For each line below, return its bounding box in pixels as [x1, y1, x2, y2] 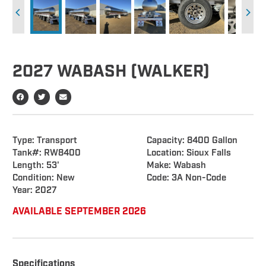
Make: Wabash [146, 160, 206, 172]
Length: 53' [12, 160, 59, 172]
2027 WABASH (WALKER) [12, 61, 210, 83]
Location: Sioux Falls [146, 147, 231, 160]
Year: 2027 [12, 185, 57, 197]
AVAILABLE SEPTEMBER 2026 [12, 205, 146, 218]
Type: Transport [12, 135, 77, 147]
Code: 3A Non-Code [146, 172, 226, 185]
